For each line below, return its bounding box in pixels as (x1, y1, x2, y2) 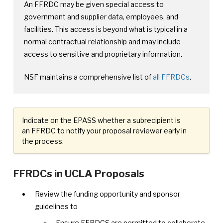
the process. (21, 137, 64, 145)
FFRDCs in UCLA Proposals (13, 167, 144, 180)
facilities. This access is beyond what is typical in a (23, 25, 188, 33)
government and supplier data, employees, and (23, 12, 178, 21)
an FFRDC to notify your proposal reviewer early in (21, 126, 187, 135)
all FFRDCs (152, 73, 190, 81)
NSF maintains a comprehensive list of (23, 73, 151, 81)
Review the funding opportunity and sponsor (34, 190, 180, 199)
